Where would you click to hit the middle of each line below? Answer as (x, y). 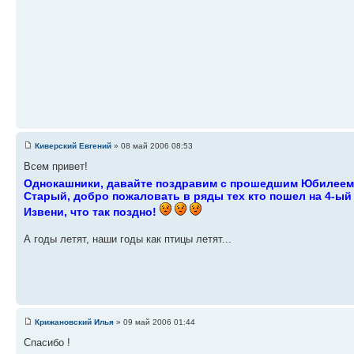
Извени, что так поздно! (92, 211)
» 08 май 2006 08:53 (152, 145)
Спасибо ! (47, 342)
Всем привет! (56, 166)
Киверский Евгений (73, 145)
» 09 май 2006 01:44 (154, 322)
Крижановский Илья (74, 322)
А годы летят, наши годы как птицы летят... (128, 239)
